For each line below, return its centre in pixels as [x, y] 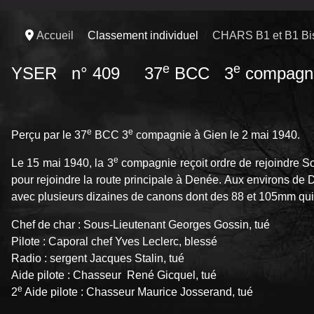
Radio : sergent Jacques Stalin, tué [98, 258]
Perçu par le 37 [49, 135]
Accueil [55, 35]
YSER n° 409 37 [87, 73]
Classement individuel [143, 35]
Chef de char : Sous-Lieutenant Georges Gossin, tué [141, 224]
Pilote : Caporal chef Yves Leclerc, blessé [114, 241]
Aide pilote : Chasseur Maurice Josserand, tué [138, 292]
